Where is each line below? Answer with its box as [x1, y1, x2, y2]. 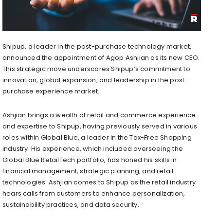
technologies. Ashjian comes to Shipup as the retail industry [2, 177, 196, 187]
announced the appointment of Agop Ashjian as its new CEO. [2, 53, 200, 62]
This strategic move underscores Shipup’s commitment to [2, 64, 190, 73]
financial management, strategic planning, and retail [2, 166, 174, 176]
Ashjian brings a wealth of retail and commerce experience [2, 110, 196, 120]
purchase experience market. [2, 86, 100, 96]
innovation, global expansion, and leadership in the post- [2, 75, 188, 85]
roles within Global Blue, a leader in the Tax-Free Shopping [2, 132, 192, 142]
